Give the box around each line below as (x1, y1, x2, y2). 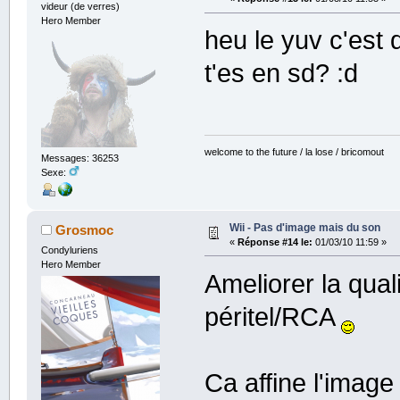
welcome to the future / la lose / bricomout (204, 146, 385, 157)
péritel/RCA (204, 302, 342, 331)
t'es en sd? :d (204, 59, 359, 88)
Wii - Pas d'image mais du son (229, 221, 380, 234)
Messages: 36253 (40, 152, 119, 163)
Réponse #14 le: (237, 236, 312, 247)
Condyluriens (40, 244, 98, 255)
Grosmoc (55, 221, 114, 237)
